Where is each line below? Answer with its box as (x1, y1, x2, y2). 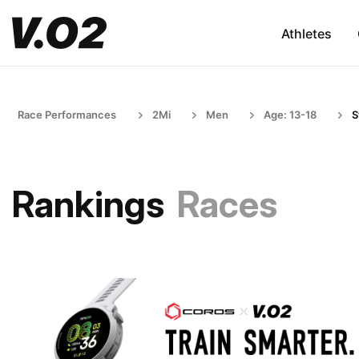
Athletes (280, 25, 332, 42)
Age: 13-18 (264, 108, 317, 121)
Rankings (12, 182, 164, 226)
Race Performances (18, 108, 116, 121)
